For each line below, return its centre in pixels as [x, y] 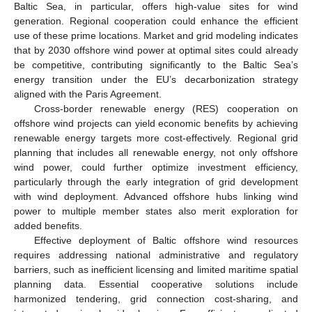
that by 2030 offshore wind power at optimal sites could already [156, 50]
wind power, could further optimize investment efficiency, [156, 167]
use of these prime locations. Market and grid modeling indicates [156, 36]
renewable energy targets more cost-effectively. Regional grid [156, 138]
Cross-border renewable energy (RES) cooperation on [166, 109]
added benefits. [48, 226]
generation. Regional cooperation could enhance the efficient [156, 21]
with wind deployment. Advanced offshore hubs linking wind [156, 197]
